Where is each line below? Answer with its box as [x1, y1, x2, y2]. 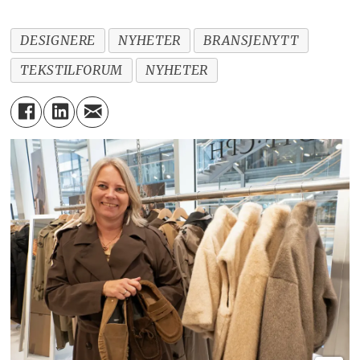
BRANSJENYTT [203, 32, 299, 49]
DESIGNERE [20, 32, 96, 49]
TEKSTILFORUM [20, 62, 124, 79]
